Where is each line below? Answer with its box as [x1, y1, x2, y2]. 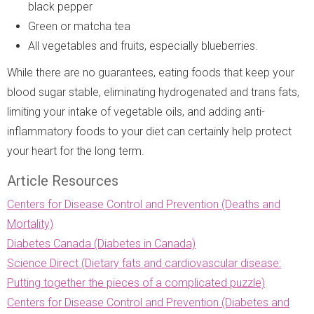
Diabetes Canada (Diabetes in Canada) [7, 236, 196, 250]
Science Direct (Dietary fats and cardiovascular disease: [7, 256, 281, 270]
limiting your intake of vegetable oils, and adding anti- [7, 104, 265, 118]
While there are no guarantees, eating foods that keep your [7, 65, 294, 79]
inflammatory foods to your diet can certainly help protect [7, 124, 292, 138]
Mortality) [7, 217, 53, 231]
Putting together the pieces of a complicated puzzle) [7, 275, 265, 289]
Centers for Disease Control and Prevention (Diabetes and [7, 295, 289, 309]
